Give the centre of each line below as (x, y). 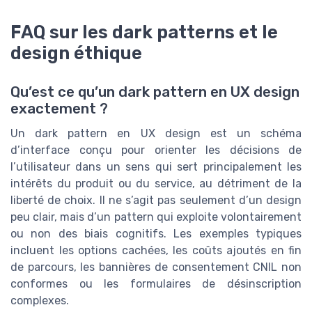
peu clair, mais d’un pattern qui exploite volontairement (156, 217)
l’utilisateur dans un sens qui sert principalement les (156, 167)
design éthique (76, 53)
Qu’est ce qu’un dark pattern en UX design (155, 92)
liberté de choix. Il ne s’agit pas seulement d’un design (156, 201)
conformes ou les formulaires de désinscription (156, 284)
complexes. (40, 301)
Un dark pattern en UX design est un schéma (156, 134)
